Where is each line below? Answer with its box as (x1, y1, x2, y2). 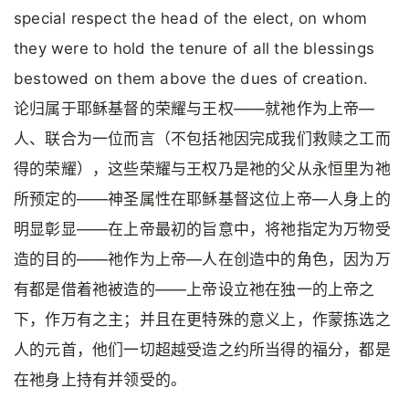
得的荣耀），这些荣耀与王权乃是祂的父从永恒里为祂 (14, 159, 391, 178)
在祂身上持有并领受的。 (14, 370, 187, 389)
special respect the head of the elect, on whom (14, 8, 368, 27)
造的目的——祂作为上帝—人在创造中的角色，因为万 (14, 249, 391, 268)
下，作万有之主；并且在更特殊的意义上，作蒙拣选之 (14, 309, 391, 329)
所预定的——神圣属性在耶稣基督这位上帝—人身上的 (14, 189, 391, 208)
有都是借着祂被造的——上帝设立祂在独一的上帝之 (14, 279, 375, 299)
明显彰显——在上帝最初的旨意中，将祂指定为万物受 (14, 219, 391, 238)
